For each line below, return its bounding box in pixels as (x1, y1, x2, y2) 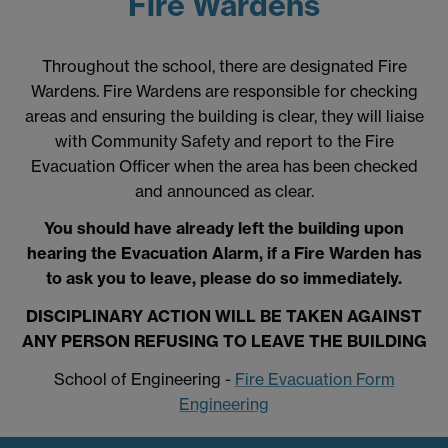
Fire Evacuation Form (234, 369, 395, 390)
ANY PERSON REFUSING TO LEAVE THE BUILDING (21, 331, 427, 352)
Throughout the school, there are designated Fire (41, 55, 407, 76)
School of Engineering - (53, 369, 235, 390)
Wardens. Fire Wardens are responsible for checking (30, 80, 418, 101)
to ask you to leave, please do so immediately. (46, 268, 402, 289)
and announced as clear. (134, 180, 314, 201)
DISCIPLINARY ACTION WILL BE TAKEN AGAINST (26, 306, 422, 327)
